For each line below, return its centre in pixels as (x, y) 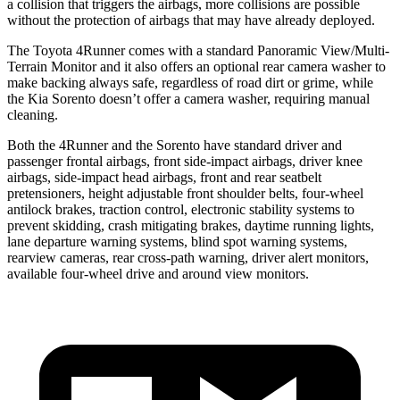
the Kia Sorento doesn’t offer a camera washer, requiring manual (188, 98)
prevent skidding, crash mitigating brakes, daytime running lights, (191, 225)
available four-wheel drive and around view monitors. (158, 273)
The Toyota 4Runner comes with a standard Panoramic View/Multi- (198, 50)
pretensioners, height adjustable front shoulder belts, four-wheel (185, 193)
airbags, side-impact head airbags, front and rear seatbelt (164, 177)
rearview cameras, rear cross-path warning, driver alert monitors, (188, 257)
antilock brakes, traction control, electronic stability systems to (181, 209)
